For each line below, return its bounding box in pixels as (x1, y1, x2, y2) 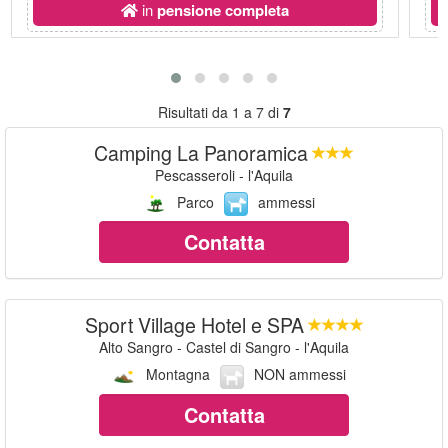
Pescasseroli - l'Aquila (155, 165, 293, 185)
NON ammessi (254, 364, 346, 385)
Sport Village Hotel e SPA (84, 310, 304, 340)
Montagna (146, 364, 210, 385)
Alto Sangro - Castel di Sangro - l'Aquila (99, 337, 349, 358)
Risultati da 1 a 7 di (157, 102, 283, 122)
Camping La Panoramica (94, 138, 308, 167)
